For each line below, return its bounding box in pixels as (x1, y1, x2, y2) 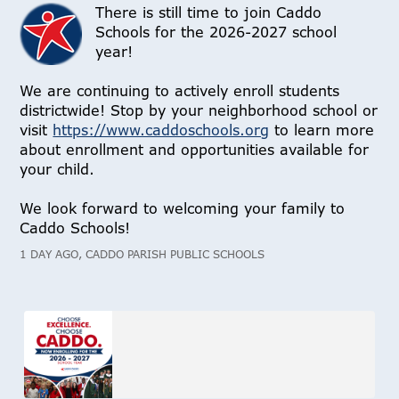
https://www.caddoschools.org (53, 120, 270, 140)
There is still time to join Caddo (95, 3, 322, 22)
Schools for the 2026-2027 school (95, 22, 338, 42)
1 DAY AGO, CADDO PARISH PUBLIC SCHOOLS (20, 247, 265, 262)
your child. (20, 159, 95, 179)
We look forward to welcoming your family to (20, 199, 346, 218)
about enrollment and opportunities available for (20, 140, 370, 159)
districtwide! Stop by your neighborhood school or (20, 101, 379, 120)
